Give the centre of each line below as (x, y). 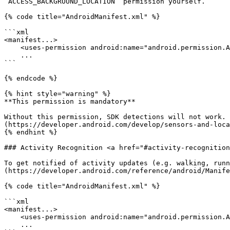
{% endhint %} (31, 132)
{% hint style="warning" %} (57, 94)
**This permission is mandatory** (70, 101)
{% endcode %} (31, 78)
